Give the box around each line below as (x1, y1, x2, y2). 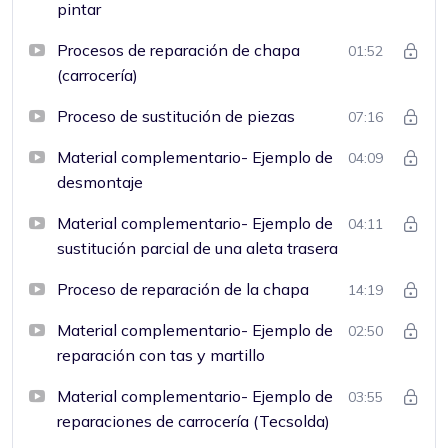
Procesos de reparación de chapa (57, 39, 300, 60)
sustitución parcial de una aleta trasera (57, 237, 338, 258)
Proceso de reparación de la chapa (57, 278, 309, 299)
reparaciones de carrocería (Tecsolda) (57, 410, 330, 431)
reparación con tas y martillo (57, 344, 265, 365)
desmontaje (57, 171, 143, 192)
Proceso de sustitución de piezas (57, 105, 295, 126)
